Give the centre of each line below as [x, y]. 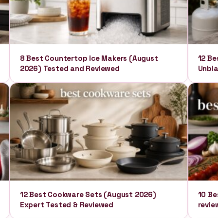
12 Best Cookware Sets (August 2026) [88, 194]
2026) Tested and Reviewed [70, 68]
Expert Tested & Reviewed [67, 205]
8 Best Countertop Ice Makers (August [89, 58]
